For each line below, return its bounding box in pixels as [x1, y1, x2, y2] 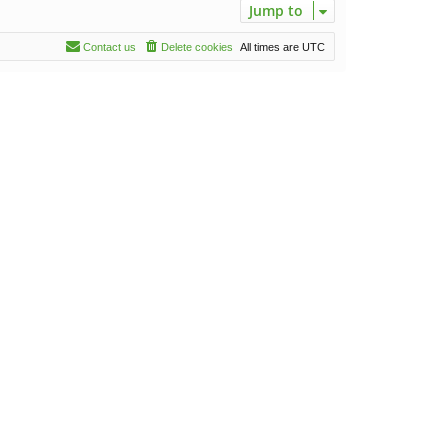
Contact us [83, 40, 136, 53]
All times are [240, 40, 302, 53]
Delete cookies [161, 40, 233, 53]
